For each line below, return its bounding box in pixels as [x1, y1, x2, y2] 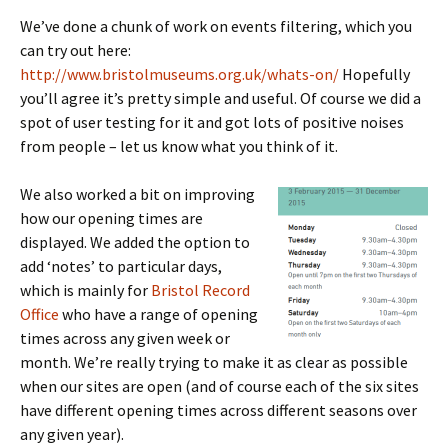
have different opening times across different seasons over [20, 399, 417, 420]
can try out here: [20, 39, 131, 60]
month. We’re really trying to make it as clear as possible [20, 351, 408, 372]
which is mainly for [20, 279, 151, 300]
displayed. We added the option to [20, 231, 250, 252]
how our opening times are [20, 207, 203, 228]
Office [20, 303, 59, 324]
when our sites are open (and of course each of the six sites [20, 375, 419, 396]
